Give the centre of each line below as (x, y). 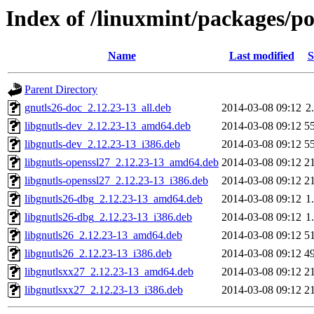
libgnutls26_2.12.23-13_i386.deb (98, 254)
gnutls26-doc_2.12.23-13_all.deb (98, 108)
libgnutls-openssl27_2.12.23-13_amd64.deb (122, 163)
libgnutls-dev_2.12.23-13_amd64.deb (108, 126)
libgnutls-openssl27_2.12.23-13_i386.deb (116, 181)
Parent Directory (61, 90)
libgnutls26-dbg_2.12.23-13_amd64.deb (114, 199)
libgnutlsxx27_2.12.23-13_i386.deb (104, 290)
